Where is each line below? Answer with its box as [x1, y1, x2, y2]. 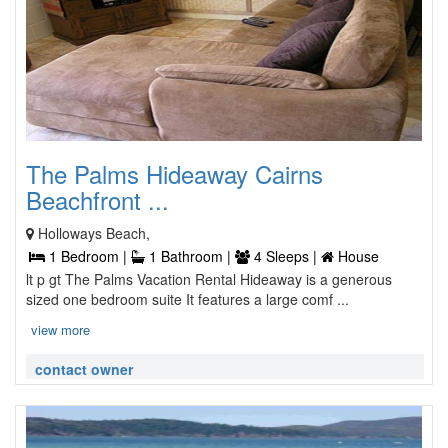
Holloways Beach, [38, 223, 150, 243]
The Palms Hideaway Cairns [26, 156, 323, 191]
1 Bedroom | [45, 246, 131, 266]
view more [31, 320, 90, 339]
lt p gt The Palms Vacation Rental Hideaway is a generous [26, 269, 392, 289]
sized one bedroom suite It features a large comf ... [26, 289, 349, 309]
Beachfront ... [26, 182, 169, 217]
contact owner [35, 359, 133, 379]
